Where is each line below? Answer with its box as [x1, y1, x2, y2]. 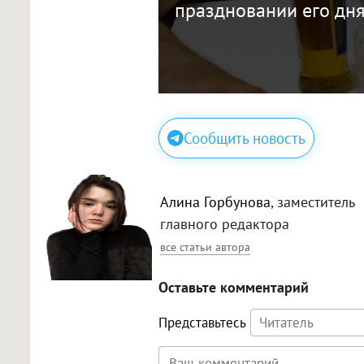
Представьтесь [158, 314, 246, 332]
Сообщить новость [183, 128, 305, 149]
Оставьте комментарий [158, 278, 309, 297]
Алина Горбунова [160, 192, 271, 211]
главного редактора [160, 214, 289, 233]
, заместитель [271, 192, 354, 211]
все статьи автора [160, 239, 250, 254]
